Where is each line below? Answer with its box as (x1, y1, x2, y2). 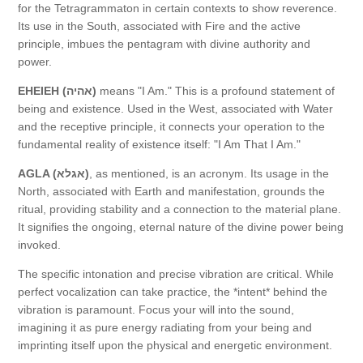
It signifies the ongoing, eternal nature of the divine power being (18, 220, 344, 234)
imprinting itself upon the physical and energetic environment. (18, 339, 332, 352)
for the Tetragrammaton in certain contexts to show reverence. (18, 2, 337, 15)
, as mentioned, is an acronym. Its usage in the (89, 167, 329, 181)
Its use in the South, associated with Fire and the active (18, 19, 301, 33)
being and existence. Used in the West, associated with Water (18, 102, 333, 116)
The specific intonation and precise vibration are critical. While (18, 267, 334, 281)
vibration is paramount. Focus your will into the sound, (18, 303, 294, 317)
